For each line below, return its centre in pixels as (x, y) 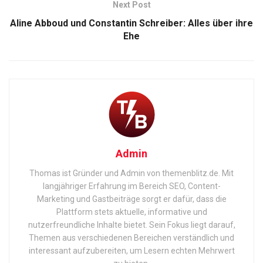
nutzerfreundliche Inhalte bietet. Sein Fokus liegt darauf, (131, 225)
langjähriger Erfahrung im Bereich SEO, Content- (131, 186)
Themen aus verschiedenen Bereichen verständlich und (131, 237)
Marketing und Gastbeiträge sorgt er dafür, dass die (131, 199)
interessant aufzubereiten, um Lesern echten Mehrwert (131, 250)
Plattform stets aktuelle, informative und (131, 212)
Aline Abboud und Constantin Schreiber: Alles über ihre (131, 23)
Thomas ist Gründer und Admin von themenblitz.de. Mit (131, 173)
